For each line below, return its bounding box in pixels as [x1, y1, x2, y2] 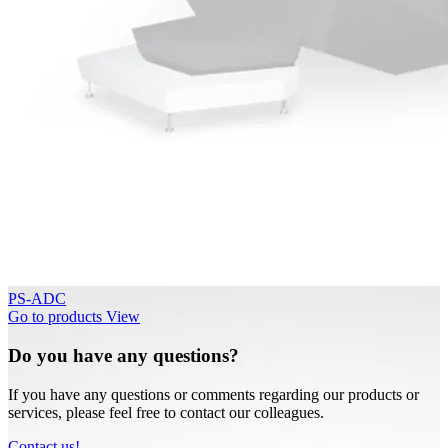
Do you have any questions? [8, 344, 239, 366]
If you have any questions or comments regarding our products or [8, 385, 419, 403]
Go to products [8, 308, 102, 326]
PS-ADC [8, 290, 66, 308]
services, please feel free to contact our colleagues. [8, 403, 324, 421]
